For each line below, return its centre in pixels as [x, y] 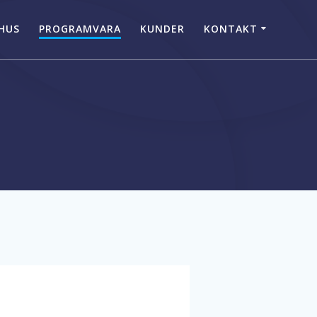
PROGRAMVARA [80, 28]
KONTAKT [231, 28]
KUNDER [163, 28]
